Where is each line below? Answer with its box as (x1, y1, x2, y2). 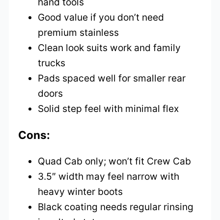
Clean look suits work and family (38, 41, 181, 54)
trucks (38, 56, 66, 69)
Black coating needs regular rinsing (38, 200, 194, 213)
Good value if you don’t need (38, 11, 165, 23)
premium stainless (38, 26, 119, 38)
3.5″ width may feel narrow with (38, 170, 180, 182)
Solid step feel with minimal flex (38, 102, 179, 114)
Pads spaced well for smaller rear (38, 72, 186, 84)
